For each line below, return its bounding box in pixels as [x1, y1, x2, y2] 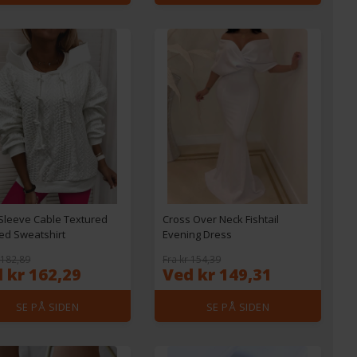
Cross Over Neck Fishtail [163, 212, 280, 226]
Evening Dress [163, 227, 233, 241]
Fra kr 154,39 [163, 253, 222, 266]
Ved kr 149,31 [163, 264, 273, 285]
